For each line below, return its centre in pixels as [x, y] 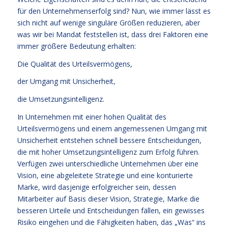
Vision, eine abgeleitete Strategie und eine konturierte [105, 176]
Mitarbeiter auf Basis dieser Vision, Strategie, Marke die [108, 199]
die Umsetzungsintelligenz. [61, 99]
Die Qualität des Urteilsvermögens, [75, 64]
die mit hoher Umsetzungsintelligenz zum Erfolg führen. [108, 152]
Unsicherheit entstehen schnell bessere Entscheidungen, [109, 140]
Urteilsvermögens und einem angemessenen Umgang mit [112, 129]
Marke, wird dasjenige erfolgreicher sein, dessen [96, 187]
